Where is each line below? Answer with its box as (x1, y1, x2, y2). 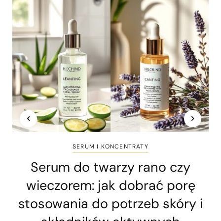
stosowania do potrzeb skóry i (18, 194, 203, 212)
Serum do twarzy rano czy (31, 158, 190, 176)
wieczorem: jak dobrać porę (26, 176, 195, 194)
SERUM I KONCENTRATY (73, 142, 148, 150)
